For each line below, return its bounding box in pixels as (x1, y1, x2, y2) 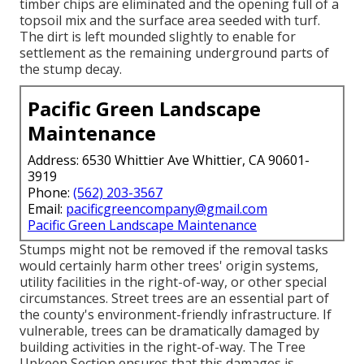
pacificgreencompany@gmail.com (66, 199, 267, 218)
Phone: (28, 183, 73, 201)
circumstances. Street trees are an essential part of (19, 288, 329, 307)
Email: (28, 199, 66, 218)
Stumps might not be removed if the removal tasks (19, 240, 328, 258)
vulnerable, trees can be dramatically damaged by (19, 321, 319, 340)
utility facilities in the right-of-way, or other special (19, 272, 327, 291)
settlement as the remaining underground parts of (19, 43, 329, 62)
